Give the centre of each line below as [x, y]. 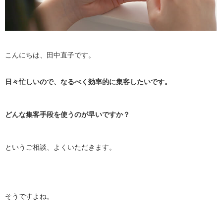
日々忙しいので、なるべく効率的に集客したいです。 [88, 82]
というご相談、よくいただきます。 [60, 147]
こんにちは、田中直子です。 [50, 55]
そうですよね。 [29, 196]
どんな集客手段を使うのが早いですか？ [67, 114]
